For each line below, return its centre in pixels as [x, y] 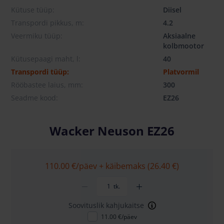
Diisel [172, 10]
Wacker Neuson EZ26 [112, 131]
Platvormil [181, 72]
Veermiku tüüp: [37, 36]
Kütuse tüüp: [33, 10]
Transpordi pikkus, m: [47, 23]
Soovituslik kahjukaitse [106, 205]
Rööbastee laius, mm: [47, 85]
